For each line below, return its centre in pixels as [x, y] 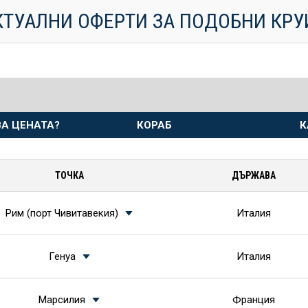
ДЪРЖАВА [253, 175]
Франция [253, 300]
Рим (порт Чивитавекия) [62, 213]
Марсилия [62, 300]
